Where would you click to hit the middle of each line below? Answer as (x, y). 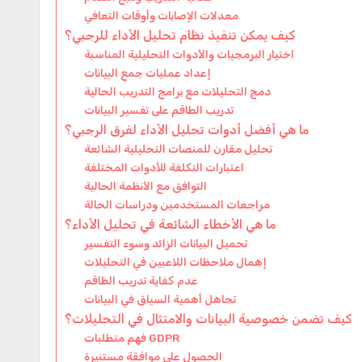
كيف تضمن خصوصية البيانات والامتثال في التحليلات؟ (208, 319)
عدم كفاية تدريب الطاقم (141, 280)
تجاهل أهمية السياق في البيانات (160, 299)
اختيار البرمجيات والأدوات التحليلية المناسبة (189, 54)
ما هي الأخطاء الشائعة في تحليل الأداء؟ (170, 224)
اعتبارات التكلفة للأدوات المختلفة (164, 167)
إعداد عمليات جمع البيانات (148, 72)
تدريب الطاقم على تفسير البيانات (159, 109)
